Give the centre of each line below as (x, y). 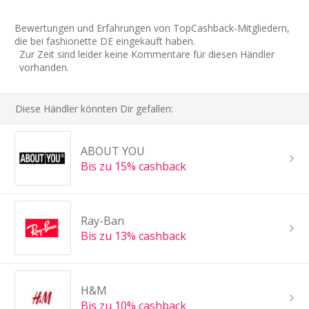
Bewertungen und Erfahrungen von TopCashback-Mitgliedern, (152, 28)
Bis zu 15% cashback (133, 166)
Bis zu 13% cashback (133, 236)
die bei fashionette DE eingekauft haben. (105, 41)
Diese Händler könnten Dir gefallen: (94, 108)
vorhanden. (44, 67)
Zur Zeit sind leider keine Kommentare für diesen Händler (147, 54)
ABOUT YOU (112, 151)
